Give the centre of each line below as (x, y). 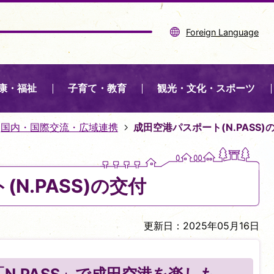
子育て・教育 (97, 88)
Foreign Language (222, 32)
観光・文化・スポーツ (206, 88)
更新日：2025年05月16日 (202, 226)
